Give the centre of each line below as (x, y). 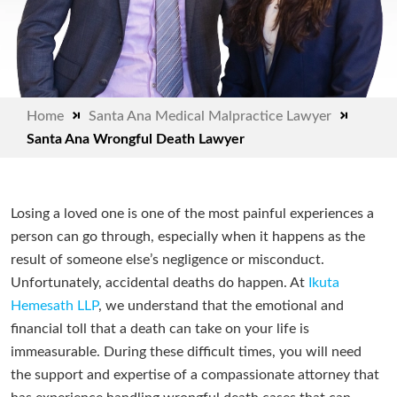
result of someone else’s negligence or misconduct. (167, 260)
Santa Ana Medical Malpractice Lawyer (210, 117)
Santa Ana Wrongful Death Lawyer (136, 140)
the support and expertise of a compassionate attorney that (195, 375)
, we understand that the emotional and (221, 306)
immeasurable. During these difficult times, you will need (186, 352)
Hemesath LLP (54, 306)
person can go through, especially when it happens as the (188, 237)
